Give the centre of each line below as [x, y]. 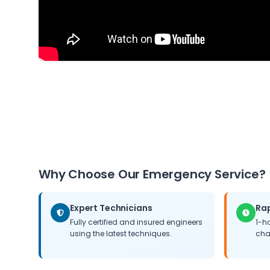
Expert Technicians [111, 208]
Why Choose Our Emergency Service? [152, 174]
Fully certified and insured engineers [136, 222]
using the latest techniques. [121, 234]
